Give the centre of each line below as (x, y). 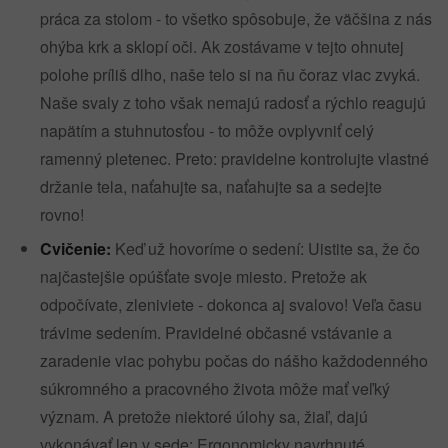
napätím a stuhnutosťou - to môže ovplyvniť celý (207, 130)
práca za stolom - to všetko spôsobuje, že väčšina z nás (236, 18)
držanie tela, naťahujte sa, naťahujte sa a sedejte (211, 186)
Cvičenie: (75, 248)
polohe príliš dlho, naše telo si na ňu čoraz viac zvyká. (230, 74)
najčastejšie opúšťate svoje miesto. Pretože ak (203, 276)
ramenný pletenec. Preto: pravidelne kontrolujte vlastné (234, 158)
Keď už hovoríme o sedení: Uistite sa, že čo (265, 248)
